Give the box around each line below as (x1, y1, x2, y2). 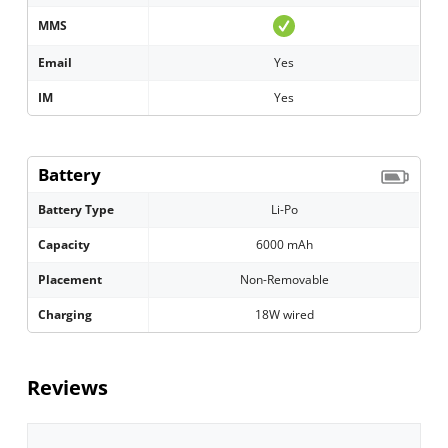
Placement (38, 271, 103, 289)
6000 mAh (255, 236, 313, 254)
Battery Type (38, 201, 115, 219)
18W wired (254, 306, 314, 324)
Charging (38, 306, 93, 324)
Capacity (38, 236, 91, 254)
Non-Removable (239, 271, 329, 289)
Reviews (27, 374, 109, 402)
